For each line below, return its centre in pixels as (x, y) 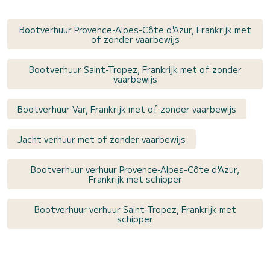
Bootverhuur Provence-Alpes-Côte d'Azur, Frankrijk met (135, 29)
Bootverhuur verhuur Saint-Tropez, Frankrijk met (135, 209)
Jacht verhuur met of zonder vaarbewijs (102, 139)
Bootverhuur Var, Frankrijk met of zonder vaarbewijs (127, 109)
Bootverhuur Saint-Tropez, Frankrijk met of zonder (135, 69)
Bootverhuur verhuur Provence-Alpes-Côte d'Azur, (135, 169)
